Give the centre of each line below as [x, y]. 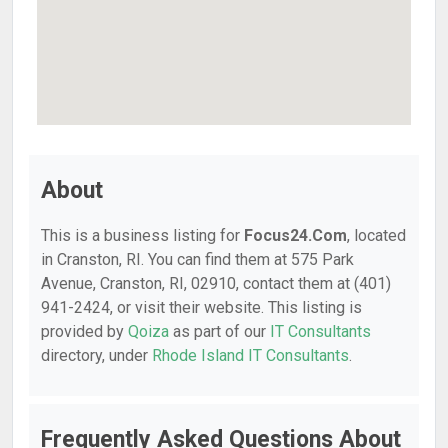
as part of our [219, 331]
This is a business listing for [142, 235]
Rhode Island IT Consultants [250, 355]
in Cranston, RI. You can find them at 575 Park [197, 259]
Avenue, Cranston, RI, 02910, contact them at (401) [216, 283]
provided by [84, 331]
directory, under [96, 355]
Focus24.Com [295, 235]
